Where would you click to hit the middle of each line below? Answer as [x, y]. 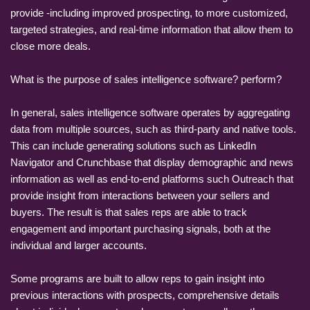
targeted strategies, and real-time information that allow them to [152, 29]
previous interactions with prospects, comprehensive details [145, 295]
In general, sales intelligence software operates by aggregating [150, 112]
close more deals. [51, 46]
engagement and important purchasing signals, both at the [140, 228]
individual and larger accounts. [79, 245]
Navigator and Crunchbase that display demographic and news [152, 162]
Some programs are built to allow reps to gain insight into [137, 278]
